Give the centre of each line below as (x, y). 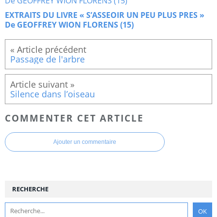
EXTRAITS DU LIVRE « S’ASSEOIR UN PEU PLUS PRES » (105, 15)
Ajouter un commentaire (85, 142)
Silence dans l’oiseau (53, 94)
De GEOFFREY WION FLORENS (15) (69, 25)
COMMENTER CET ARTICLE (74, 118)
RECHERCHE (30, 189)
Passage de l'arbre (47, 59)
